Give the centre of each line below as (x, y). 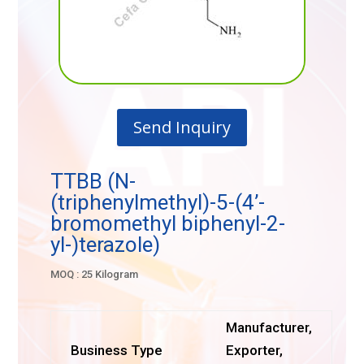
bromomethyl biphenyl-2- (168, 223)
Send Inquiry (182, 127)
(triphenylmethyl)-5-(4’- (158, 202)
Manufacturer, (269, 327)
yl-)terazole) (106, 245)
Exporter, (255, 350)
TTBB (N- (93, 181)
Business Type (117, 350)
